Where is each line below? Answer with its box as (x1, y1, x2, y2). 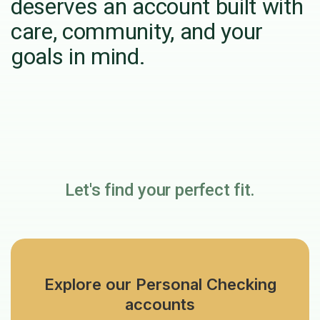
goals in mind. (11, 43, 151, 71)
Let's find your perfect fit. (64, 180, 256, 201)
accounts (125, 295, 195, 314)
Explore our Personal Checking (44, 275, 276, 294)
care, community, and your (11, 18, 263, 46)
